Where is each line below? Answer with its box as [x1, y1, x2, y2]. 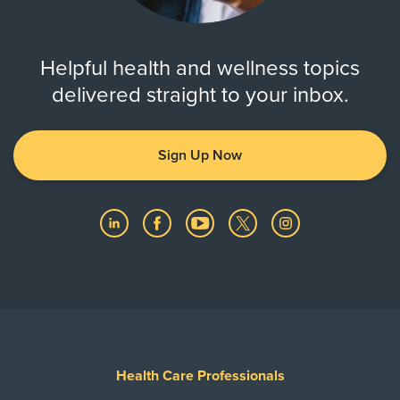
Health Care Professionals [115, 367, 285, 386]
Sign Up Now [158, 146, 242, 165]
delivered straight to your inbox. [51, 82, 349, 109]
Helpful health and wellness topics [40, 55, 360, 82]
